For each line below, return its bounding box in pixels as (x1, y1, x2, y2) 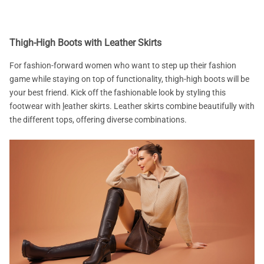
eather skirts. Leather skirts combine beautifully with (64, 101, 255, 111)
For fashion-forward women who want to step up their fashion (9, 60, 236, 70)
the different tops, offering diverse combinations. (9, 114, 187, 124)
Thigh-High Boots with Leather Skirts (9, 37, 161, 48)
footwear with (9, 101, 62, 111)
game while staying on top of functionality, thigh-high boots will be (9, 74, 249, 84)
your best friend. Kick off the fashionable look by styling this (9, 87, 226, 97)
